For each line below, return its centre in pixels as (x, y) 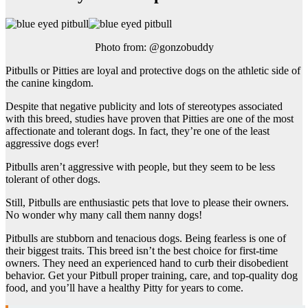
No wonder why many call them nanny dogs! (104, 214)
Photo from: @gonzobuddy (154, 47)
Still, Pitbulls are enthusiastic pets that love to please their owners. (147, 202)
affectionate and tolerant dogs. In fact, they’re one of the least (137, 131)
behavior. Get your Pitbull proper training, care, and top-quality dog (152, 275)
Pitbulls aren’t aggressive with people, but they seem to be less (140, 166)
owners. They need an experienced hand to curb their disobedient (147, 263)
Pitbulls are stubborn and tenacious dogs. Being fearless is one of (146, 238)
